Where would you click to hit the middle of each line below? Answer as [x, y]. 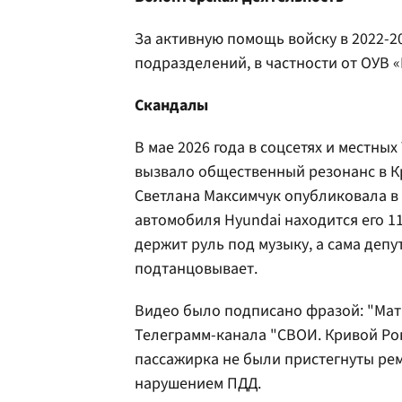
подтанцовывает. [196, 269]
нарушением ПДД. [198, 384]
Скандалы [171, 105]
